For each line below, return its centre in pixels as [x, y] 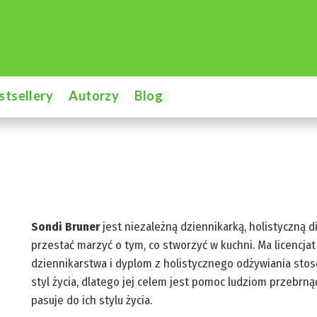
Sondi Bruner [65, 227]
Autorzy [94, 96]
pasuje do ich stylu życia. [92, 301]
